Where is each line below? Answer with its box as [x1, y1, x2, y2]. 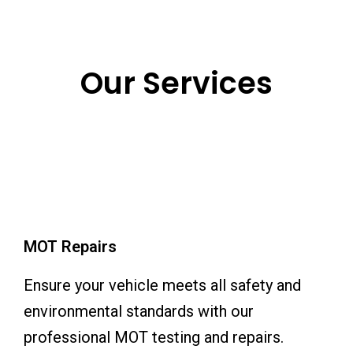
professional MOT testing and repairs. [24, 328, 284, 347]
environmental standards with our [24, 302, 254, 321]
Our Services [80, 61, 273, 104]
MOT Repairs [24, 237, 117, 256]
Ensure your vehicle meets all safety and [24, 276, 301, 295]
